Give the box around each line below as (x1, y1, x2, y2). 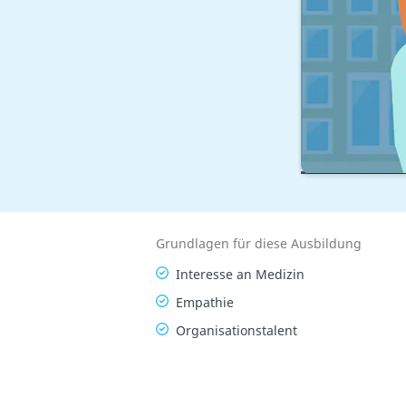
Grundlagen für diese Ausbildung (155, 234, 362, 252)
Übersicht (312, 145, 376, 164)
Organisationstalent (175, 321, 297, 339)
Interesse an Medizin (175, 265, 304, 283)
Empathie (175, 293, 234, 311)
